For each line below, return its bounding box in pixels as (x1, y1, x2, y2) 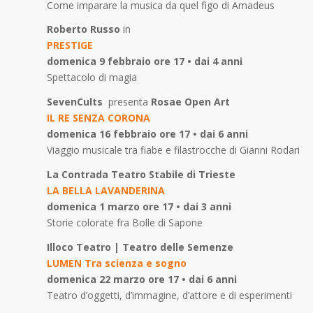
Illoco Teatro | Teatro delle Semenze (47, 240, 233, 254)
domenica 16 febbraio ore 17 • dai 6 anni (47, 127, 248, 141)
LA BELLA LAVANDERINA (47, 184, 165, 198)
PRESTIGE (47, 38, 93, 52)
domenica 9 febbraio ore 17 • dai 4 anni (47, 54, 242, 68)
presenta (108, 95, 148, 109)
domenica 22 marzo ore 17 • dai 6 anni (47, 272, 237, 286)
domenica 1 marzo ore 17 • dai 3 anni (47, 200, 231, 214)
